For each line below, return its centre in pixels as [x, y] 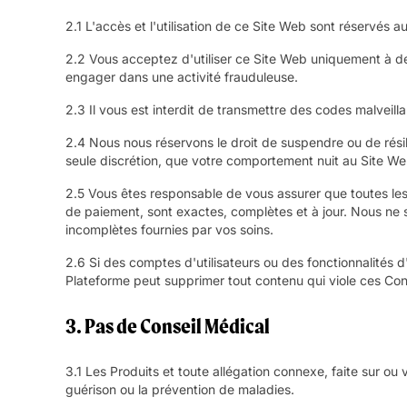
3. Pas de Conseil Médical [168, 327]
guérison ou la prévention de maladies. [180, 390]
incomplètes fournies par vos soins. [169, 230]
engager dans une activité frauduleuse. [182, 77]
